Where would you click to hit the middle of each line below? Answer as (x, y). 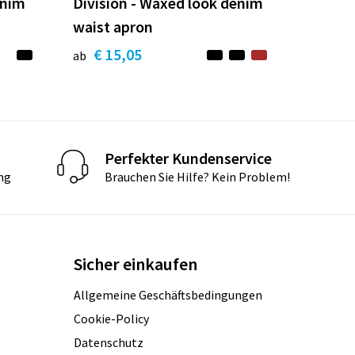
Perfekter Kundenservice (189, 158)
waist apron (113, 27)
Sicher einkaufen (136, 264)
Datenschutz (109, 343)
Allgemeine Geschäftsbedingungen (168, 295)
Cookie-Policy (112, 319)
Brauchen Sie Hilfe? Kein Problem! (198, 176)
